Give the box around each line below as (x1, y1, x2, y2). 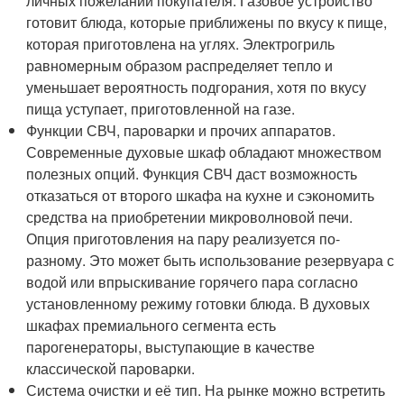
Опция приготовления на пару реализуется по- (26, 228, 341, 249)
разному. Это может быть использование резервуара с (26, 250, 395, 271)
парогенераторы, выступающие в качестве (26, 336, 316, 357)
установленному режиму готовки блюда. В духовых (26, 293, 371, 314)
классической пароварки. (26, 358, 196, 379)
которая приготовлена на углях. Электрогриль (26, 33, 335, 54)
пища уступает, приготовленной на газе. (26, 98, 296, 119)
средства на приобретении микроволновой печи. (26, 207, 353, 227)
